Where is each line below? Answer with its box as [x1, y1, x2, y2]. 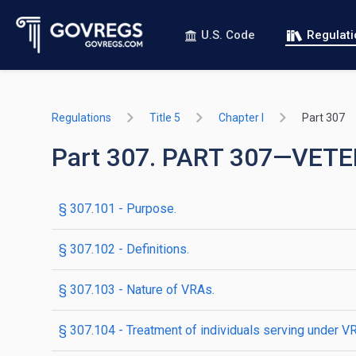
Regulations [52, 111, 111, 124]
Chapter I [219, 111, 264, 124]
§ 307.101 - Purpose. [59, 201, 176, 216]
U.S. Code [201, 28, 255, 42]
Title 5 [149, 111, 180, 124]
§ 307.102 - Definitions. [59, 242, 189, 257]
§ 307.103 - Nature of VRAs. [59, 282, 215, 297]
